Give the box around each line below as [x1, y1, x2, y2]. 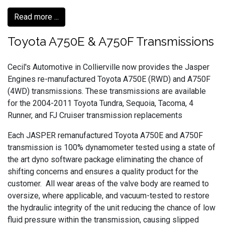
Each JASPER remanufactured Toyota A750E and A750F [8, 131, 203, 140]
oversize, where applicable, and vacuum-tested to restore [8, 191, 209, 200]
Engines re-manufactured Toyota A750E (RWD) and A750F [8, 74, 210, 84]
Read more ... [14, 12, 59, 22]
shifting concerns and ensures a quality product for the [8, 167, 198, 176]
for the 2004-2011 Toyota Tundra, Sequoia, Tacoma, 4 [8, 98, 193, 108]
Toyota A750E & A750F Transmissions [8, 34, 214, 49]
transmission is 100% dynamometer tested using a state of [8, 143, 215, 152]
